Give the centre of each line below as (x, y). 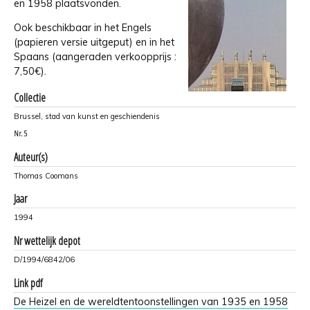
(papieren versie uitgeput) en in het (94, 43)
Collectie (30, 97)
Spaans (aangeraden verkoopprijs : (95, 57)
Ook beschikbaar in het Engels (83, 28)
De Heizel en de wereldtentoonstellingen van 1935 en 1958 (151, 301)
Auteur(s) (31, 157)
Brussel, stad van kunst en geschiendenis (87, 116)
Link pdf (28, 283)
